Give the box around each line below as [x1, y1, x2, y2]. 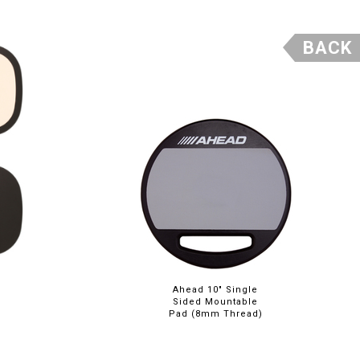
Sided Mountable [173, 297, 259, 307]
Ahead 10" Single [173, 284, 259, 295]
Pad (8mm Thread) [168, 309, 263, 319]
